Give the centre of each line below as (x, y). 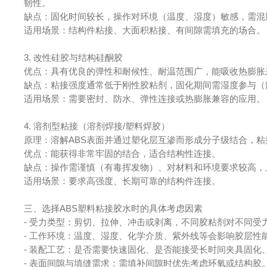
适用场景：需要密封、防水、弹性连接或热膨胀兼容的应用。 (145, 99)
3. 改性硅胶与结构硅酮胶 (74, 58)
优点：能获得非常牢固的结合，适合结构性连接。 (125, 153)
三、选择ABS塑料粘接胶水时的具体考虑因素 (114, 208)
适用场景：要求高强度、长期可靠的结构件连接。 (122, 181)
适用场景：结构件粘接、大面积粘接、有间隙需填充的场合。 (145, 30)
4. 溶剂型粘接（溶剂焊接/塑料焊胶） (97, 126)
